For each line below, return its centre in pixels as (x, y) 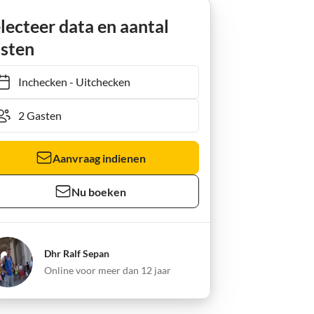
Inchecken (35, 82)
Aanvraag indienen (99, 158)
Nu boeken (99, 191)
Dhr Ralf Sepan (76, 253)
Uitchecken (96, 82)
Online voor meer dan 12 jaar (107, 270)
